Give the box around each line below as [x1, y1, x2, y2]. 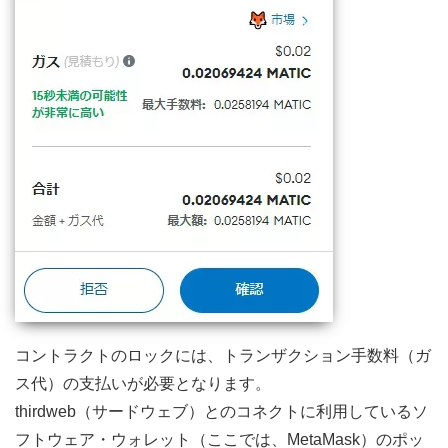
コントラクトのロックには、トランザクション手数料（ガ [15, 346, 431, 364]
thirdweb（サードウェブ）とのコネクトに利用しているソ [15, 402, 428, 420]
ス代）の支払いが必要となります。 [15, 374, 271, 392]
